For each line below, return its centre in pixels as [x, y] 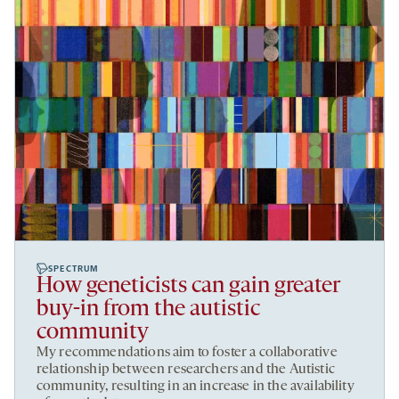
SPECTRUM [74, 269]
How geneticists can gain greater [188, 287]
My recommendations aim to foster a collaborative [187, 353]
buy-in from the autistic [148, 310]
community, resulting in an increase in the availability [195, 387]
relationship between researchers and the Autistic [186, 370]
